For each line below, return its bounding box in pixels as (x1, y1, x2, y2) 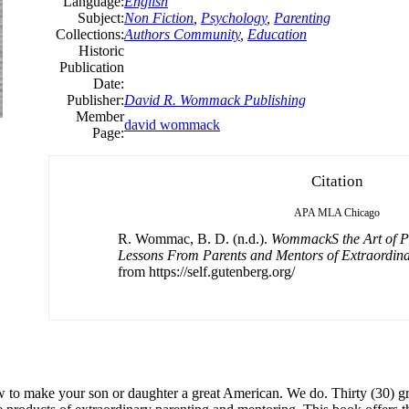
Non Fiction (124, 9, 194, 26)
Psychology (201, 9, 267, 26)
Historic (79, 42, 124, 58)
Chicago (344, 205, 380, 219)
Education (247, 26, 307, 42)
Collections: (56, 26, 124, 42)
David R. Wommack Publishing (124, 91, 306, 108)
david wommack (124, 116, 220, 132)
